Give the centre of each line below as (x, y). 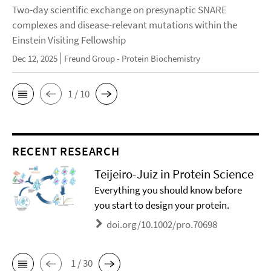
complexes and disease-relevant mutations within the (125, 25)
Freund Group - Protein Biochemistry (132, 59)
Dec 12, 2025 (35, 59)
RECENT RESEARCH (66, 151)
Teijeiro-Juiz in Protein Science (174, 174)
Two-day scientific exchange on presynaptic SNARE (119, 10)
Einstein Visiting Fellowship (69, 40)
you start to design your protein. (162, 205)
